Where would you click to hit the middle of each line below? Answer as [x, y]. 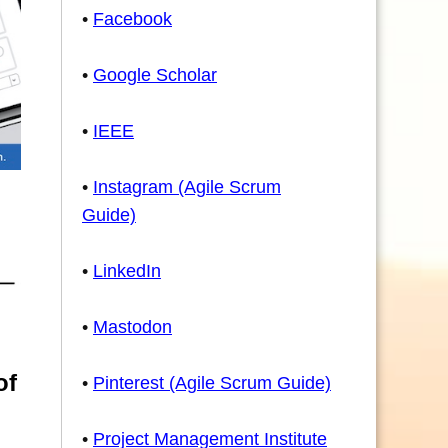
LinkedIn [127, 271]
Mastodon [132, 327]
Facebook [132, 19]
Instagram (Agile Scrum [187, 187]
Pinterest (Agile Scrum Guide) [212, 383]
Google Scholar [155, 75]
